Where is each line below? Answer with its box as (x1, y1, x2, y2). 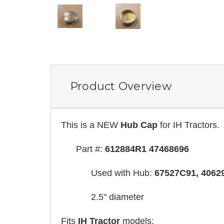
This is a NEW (61, 119, 120, 130)
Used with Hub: (91, 167, 154, 178)
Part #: (76, 143, 105, 154)
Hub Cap (120, 119, 157, 130)
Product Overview (69, 79, 171, 93)
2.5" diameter (91, 191, 144, 202)
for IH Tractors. (157, 119, 219, 130)
